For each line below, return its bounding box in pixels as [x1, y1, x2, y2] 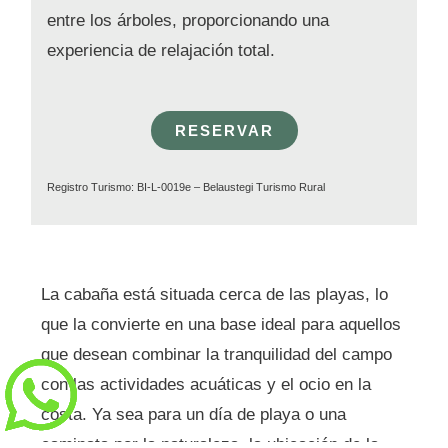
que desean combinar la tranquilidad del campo [41, 344, 393, 364]
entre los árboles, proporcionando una [46, 11, 329, 31]
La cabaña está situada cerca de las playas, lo [41, 284, 389, 304]
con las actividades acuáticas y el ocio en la [41, 374, 372, 394]
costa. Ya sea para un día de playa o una [41, 404, 347, 424]
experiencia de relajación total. [46, 41, 275, 61]
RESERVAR [174, 121, 274, 139]
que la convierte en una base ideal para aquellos [41, 314, 402, 334]
